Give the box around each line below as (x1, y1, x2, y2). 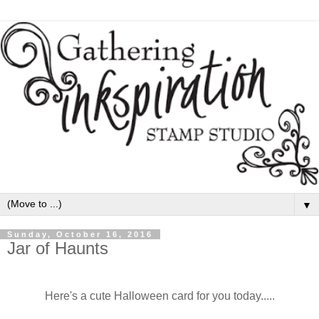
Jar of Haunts (7, 238, 108, 258)
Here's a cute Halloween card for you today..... (44, 290, 275, 303)
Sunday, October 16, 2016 (7, 229, 153, 239)
